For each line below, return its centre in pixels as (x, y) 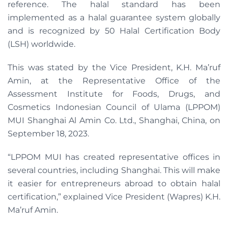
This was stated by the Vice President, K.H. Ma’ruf (114, 68)
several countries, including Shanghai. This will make (114, 170)
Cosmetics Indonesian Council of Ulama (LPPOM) (114, 107)
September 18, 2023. (48, 134)
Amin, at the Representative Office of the (114, 81)
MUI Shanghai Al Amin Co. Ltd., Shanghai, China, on (114, 121)
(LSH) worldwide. (41, 44)
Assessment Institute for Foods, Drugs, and (114, 94)
